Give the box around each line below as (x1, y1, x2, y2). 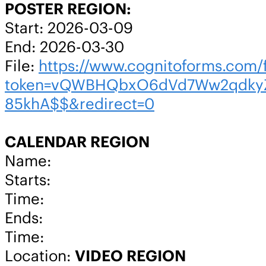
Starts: (5, 170, 50, 189)
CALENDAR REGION (5, 132, 150, 151)
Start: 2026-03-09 (5, 18, 133, 37)
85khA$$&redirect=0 (5, 94, 154, 113)
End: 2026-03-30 (5, 37, 124, 56)
